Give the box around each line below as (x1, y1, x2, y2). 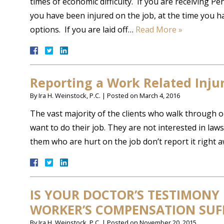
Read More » (135, 24, 182, 35)
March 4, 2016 (139, 91, 180, 100)
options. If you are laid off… (30, 24, 135, 35)
